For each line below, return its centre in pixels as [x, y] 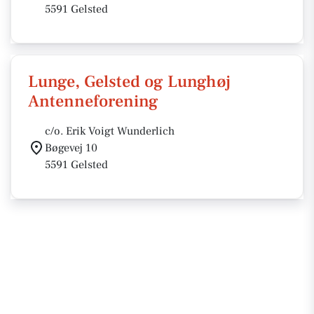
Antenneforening [93, 101]
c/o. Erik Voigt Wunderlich [110, 131]
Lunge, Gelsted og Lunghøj [129, 82]
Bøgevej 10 [71, 148]
